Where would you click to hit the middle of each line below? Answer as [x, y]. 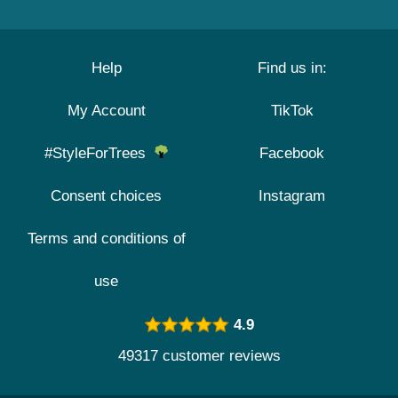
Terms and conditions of [106, 239]
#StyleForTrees [99, 153]
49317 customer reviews [199, 356]
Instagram [292, 196]
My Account [106, 111]
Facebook [292, 153]
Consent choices [106, 196]
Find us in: [292, 68]
